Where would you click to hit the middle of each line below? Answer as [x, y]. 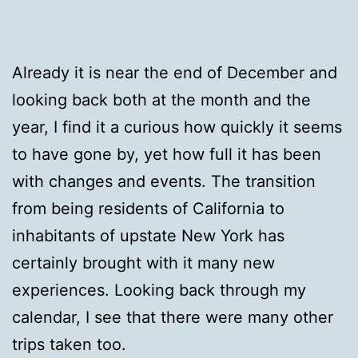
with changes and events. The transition [164, 181]
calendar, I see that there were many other [173, 317]
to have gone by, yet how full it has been [167, 154]
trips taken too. [69, 344]
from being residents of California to [148, 208]
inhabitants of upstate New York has [148, 235]
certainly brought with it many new [143, 263]
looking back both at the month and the [161, 99]
